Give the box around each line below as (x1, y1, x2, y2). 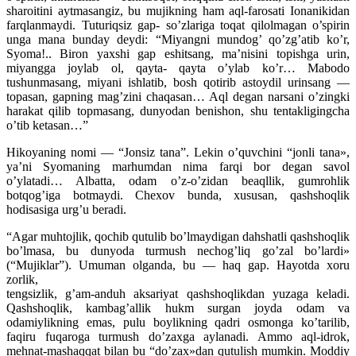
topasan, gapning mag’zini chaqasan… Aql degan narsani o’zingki (6, 90, 350, 104)
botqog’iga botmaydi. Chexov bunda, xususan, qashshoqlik (6, 188, 350, 203)
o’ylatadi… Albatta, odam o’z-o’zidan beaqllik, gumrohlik (6, 174, 350, 188)
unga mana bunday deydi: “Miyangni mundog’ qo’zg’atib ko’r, (6, 33, 350, 47)
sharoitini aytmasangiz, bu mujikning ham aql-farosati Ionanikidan (6, 4, 350, 18)
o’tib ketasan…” (6, 118, 88, 133)
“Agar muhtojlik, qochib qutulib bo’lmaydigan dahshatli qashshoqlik (6, 230, 350, 244)
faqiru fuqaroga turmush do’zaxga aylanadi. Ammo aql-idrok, (6, 330, 350, 344)
